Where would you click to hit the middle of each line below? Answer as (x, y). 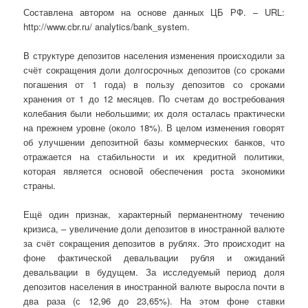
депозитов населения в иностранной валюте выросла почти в (154, 287)
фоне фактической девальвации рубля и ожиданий (154, 258)
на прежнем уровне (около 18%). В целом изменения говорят (154, 128)
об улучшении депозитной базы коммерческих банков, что (154, 142)
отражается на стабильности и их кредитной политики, (154, 157)
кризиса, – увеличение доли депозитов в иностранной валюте (154, 229)
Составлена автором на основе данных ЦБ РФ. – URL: (154, 12)
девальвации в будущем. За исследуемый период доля (154, 272)
